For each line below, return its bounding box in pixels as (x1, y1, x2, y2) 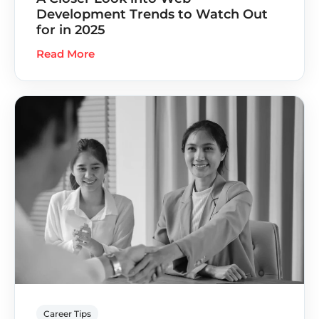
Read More (36, 46, 95, 61)
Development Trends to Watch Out (36, 6, 268, 22)
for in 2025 (36, 21, 105, 38)
